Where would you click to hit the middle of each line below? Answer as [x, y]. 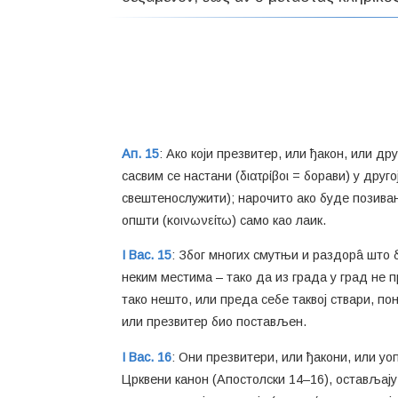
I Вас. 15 [147, 255]
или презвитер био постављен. [214, 322]
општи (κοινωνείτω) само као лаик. [224, 221]
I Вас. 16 [147, 357]
